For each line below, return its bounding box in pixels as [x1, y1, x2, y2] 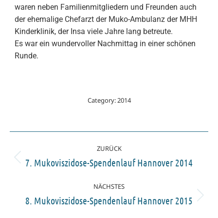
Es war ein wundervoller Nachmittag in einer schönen [15, 39, 196, 49]
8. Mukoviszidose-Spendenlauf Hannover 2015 [25, 195, 193, 207]
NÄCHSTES [93, 182, 125, 191]
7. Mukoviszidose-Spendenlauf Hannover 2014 [25, 157, 193, 169]
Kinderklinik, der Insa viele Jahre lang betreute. [15, 27, 173, 36]
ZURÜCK [96, 144, 122, 153]
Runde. [15, 51, 38, 61]
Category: [87, 96, 117, 105]
